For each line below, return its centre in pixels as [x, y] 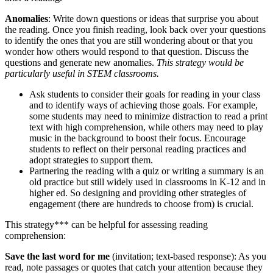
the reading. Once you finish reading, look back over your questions [135, 30]
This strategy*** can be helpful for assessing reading [106, 225]
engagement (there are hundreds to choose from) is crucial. [141, 204]
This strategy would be [200, 63]
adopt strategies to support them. [91, 160]
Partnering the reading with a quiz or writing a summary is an [147, 171]
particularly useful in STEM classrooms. [82, 74]
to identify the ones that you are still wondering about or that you [129, 41]
